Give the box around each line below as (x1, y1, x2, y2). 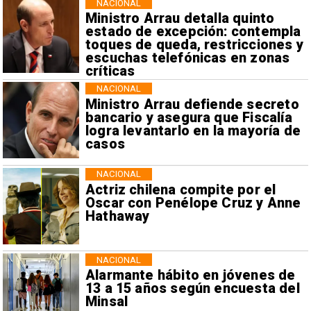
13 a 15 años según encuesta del (85, 280, 300, 297)
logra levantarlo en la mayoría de (85, 122, 301, 139)
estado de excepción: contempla (85, 24, 301, 40)
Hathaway (85, 208, 150, 224)
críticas (85, 63, 135, 80)
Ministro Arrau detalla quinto (85, 10, 275, 27)
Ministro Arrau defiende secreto (85, 96, 299, 112)
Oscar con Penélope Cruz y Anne (85, 194, 301, 211)
